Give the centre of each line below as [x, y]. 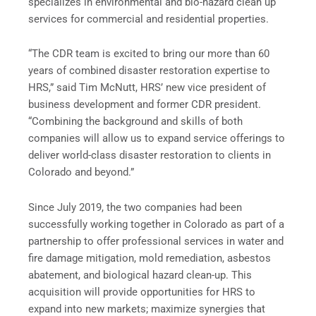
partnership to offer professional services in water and [156, 241]
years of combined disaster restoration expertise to [149, 71]
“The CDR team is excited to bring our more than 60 [149, 54]
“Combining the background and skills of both [135, 122]
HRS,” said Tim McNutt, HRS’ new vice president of [147, 88]
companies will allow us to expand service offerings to [157, 139]
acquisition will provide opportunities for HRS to [142, 292]
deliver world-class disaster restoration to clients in [150, 156]
